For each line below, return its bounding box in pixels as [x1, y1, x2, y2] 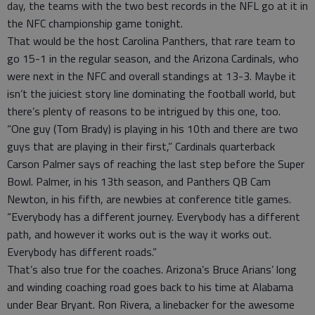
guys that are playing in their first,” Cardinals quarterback [7, 138, 275, 155]
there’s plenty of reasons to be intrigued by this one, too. [7, 103, 281, 120]
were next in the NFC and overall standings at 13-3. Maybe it [7, 67, 296, 85]
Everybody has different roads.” [7, 243, 157, 261]
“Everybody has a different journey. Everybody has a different [7, 208, 300, 226]
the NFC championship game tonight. [7, 15, 183, 32]
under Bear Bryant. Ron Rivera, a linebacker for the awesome [7, 296, 295, 314]
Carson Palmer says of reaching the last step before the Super [7, 155, 304, 173]
